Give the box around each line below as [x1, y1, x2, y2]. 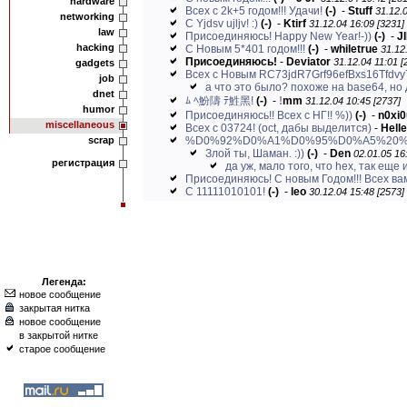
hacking [76, 42, 114, 53]
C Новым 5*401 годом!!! [185, 43, 305, 55]
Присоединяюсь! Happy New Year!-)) [185, 30, 372, 43]
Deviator [286, 55, 331, 68]
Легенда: [41, 276, 86, 287]
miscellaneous [45, 119, 114, 130]
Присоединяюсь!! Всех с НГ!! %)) [185, 109, 352, 122]
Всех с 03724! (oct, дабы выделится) [185, 122, 372, 134]
